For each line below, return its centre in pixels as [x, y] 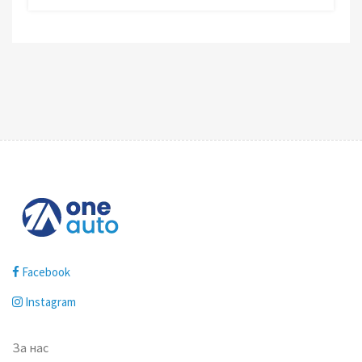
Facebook [46, 271]
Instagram [51, 301]
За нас [30, 347]
